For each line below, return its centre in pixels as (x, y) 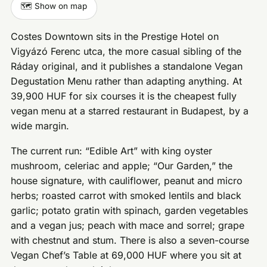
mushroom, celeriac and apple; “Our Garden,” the (122, 166)
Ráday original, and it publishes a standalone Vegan (127, 66)
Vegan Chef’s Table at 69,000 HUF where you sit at (126, 255)
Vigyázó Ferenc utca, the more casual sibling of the (126, 51)
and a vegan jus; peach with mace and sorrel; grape (128, 226)
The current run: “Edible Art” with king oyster (112, 151)
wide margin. (40, 125)
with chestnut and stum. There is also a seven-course (130, 240)
